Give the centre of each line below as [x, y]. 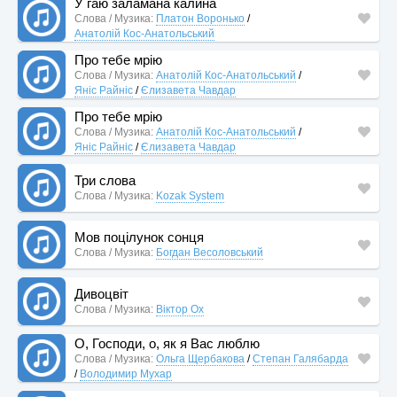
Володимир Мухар [126, 374]
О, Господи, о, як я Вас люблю [167, 343]
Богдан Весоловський [210, 253]
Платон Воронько [200, 18]
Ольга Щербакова [200, 358]
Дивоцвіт [101, 294]
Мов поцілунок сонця [139, 237]
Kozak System [190, 196]
